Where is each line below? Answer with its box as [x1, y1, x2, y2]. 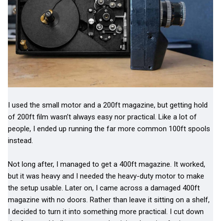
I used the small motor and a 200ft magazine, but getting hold [8, 100, 208, 110]
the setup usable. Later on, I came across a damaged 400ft [8, 183, 200, 192]
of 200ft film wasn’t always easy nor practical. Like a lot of [8, 112, 197, 121]
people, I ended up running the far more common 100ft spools [8, 124, 210, 133]
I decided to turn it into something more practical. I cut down [8, 207, 204, 216]
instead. [8, 136, 33, 145]
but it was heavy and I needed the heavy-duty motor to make [8, 171, 204, 181]
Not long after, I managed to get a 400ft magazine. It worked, [8, 159, 205, 169]
